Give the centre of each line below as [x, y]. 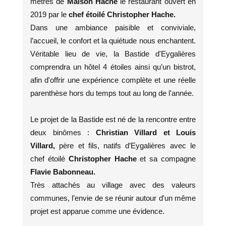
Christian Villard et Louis [146, 132]
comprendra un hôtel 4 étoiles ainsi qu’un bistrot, [113, 67]
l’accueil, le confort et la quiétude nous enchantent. [113, 41]
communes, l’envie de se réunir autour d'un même [113, 198]
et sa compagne [166, 159]
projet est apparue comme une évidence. [97, 211]
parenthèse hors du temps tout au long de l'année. [112, 93]
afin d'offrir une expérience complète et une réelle [113, 80]
